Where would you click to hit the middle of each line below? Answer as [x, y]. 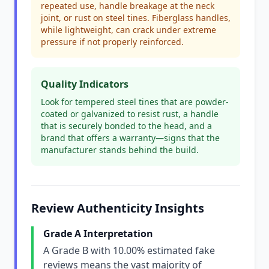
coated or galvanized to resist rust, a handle [130, 114]
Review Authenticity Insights [118, 208]
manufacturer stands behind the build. [120, 150]
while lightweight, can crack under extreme [128, 30]
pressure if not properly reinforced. [112, 42]
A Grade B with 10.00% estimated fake [129, 250]
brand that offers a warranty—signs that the [130, 138]
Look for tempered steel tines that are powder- [135, 102]
